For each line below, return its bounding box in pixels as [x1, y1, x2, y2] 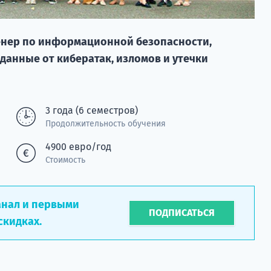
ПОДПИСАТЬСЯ [149, 206, 215, 218]
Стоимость [45, 154, 85, 165]
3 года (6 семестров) [45, 104, 138, 116]
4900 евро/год [45, 140, 111, 152]
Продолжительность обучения [45, 118, 166, 129]
